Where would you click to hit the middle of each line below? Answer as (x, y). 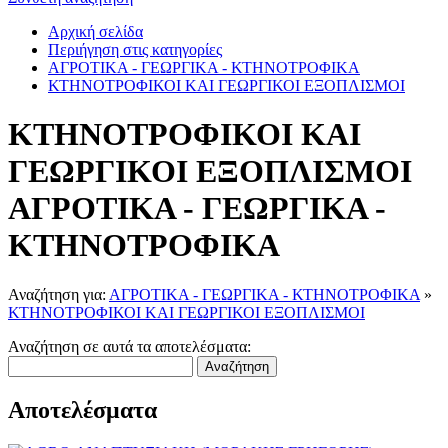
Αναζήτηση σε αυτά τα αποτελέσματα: (129, 346)
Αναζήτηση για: (58, 294)
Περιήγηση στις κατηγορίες (135, 49)
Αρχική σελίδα (95, 31)
